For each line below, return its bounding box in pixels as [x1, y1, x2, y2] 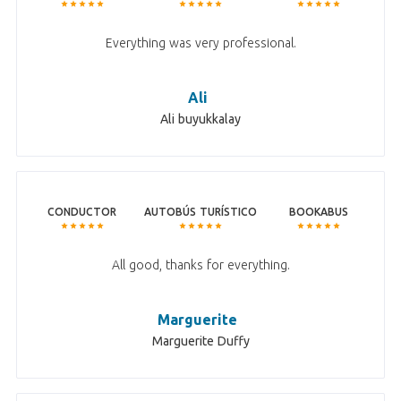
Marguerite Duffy [151, 334, 250, 349]
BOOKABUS [289, 206, 349, 218]
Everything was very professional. [105, 36, 296, 51]
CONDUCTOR [47, 206, 117, 218]
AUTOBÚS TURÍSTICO [144, 206, 257, 218]
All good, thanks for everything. [111, 258, 290, 273]
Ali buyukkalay [160, 112, 241, 127]
